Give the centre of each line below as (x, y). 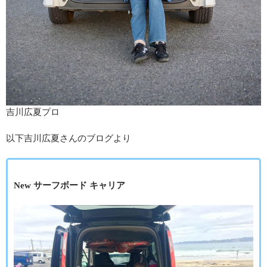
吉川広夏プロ (33, 112)
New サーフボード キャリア (69, 186)
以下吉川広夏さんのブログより (69, 139)
